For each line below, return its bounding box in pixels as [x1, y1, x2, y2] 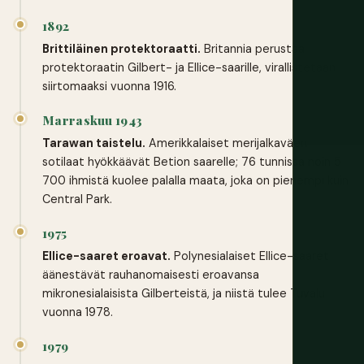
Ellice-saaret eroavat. [42, 249, 171, 264]
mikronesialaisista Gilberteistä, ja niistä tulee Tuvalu [42, 286, 325, 301]
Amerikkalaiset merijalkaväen [145, 136, 307, 151]
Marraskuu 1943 [42, 112, 143, 129]
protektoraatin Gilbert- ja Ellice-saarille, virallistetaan [42, 60, 336, 76]
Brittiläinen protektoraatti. [42, 41, 201, 57]
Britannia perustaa [201, 41, 305, 57]
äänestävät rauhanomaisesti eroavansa [42, 267, 259, 283]
